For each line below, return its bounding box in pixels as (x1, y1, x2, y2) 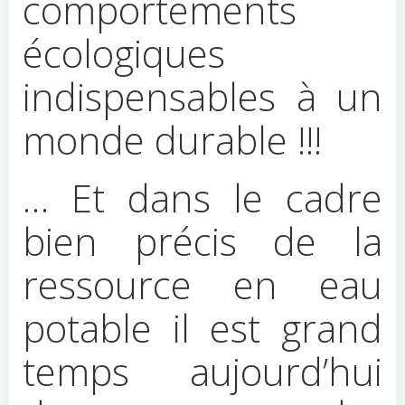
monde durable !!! (23, 114, 322, 165)
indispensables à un (23, 71, 382, 122)
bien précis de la (23, 215, 382, 267)
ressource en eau (23, 259, 382, 310)
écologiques (23, 27, 225, 79)
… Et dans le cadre (23, 172, 382, 223)
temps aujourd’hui (23, 345, 382, 397)
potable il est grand (23, 302, 382, 353)
